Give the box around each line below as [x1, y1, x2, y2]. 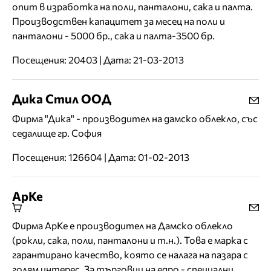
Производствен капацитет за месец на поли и [12, 15, 225, 27]
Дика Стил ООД [12, 91, 111, 106]
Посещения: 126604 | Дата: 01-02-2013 [12, 151, 189, 163]
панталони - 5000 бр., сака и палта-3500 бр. [12, 30, 215, 42]
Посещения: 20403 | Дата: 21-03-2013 [12, 54, 184, 66]
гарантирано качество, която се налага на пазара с [12, 249, 248, 261]
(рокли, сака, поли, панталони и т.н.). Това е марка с [12, 234, 248, 246]
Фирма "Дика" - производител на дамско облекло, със [12, 113, 258, 125]
